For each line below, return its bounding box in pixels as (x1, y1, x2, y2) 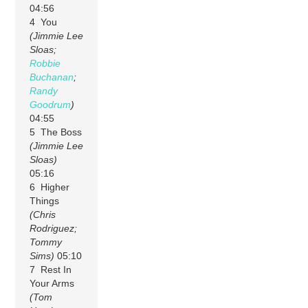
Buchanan (30, 71, 74, 82)
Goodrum (30, 98, 71, 110)
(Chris (30, 208, 56, 220)
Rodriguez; (30, 222, 78, 234)
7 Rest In (30, 263, 72, 275)
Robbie (30, 57, 61, 69)
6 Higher (30, 181, 70, 192)
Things (30, 195, 60, 206)
